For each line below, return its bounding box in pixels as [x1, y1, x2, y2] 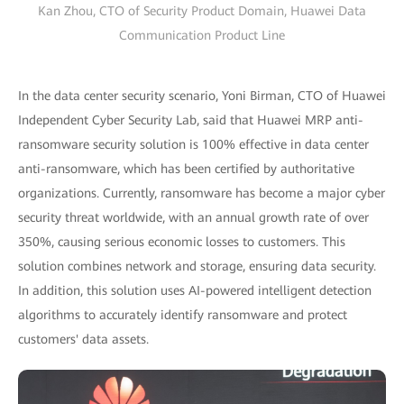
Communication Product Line [119, 28, 285, 43]
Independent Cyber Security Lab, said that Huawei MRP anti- [18, 113, 363, 128]
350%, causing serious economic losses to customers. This [18, 234, 345, 250]
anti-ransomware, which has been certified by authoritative [18, 161, 354, 177]
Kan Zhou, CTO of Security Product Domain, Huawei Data [38, 4, 366, 19]
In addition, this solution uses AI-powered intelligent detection [18, 283, 372, 298]
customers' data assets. [18, 332, 149, 347]
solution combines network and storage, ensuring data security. [18, 259, 376, 274]
